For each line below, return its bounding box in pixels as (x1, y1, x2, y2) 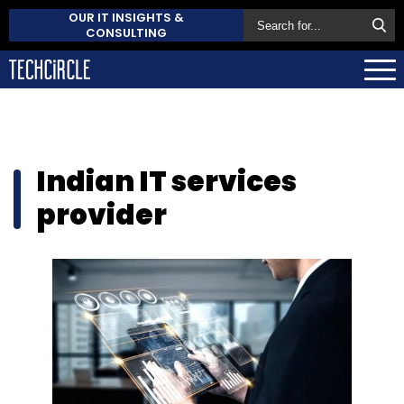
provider (36, 194, 167, 234)
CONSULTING (86, 24, 167, 41)
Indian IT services (36, 161, 297, 201)
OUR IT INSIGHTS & (69, 9, 184, 26)
